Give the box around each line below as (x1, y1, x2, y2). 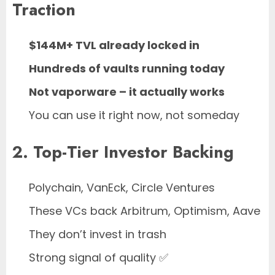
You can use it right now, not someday (29, 107, 239, 123)
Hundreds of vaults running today (29, 61, 225, 77)
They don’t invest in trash (29, 227, 166, 242)
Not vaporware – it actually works (29, 84, 225, 100)
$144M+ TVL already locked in (29, 37, 199, 53)
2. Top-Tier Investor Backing (12, 139, 234, 164)
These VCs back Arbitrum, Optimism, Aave (29, 203, 260, 219)
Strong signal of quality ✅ (29, 250, 168, 266)
